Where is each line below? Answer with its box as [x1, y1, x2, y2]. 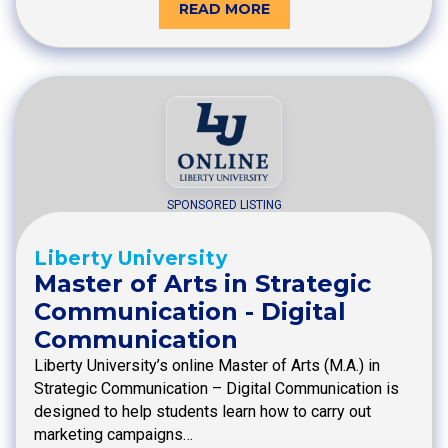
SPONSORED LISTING [166, 197, 282, 212]
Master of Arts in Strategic [34, 268, 371, 298]
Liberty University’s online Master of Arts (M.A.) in [34, 355, 380, 375]
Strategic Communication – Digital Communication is [34, 378, 399, 398]
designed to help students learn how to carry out [34, 401, 371, 421]
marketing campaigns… [34, 424, 193, 444]
